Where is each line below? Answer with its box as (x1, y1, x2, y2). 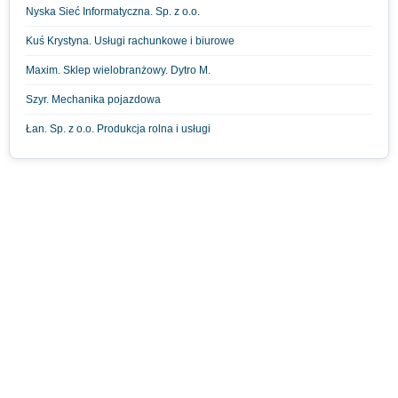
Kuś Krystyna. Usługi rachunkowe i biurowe (26, 35, 235, 47)
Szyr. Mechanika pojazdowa (26, 93, 161, 106)
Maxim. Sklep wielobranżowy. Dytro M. (26, 64, 211, 76)
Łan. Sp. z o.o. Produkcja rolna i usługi (26, 123, 211, 135)
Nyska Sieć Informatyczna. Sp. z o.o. (26, 5, 200, 18)
